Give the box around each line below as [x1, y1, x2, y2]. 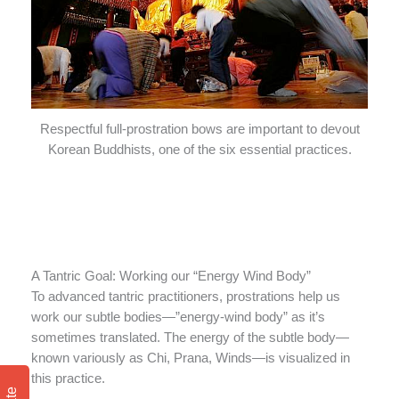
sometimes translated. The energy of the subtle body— [31, 330, 349, 345]
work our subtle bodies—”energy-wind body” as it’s [31, 309, 325, 324]
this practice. [31, 370, 105, 386]
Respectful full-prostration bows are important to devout [39, 121, 360, 136]
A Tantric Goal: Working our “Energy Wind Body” [31, 268, 311, 283]
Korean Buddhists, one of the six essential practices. [47, 142, 352, 157]
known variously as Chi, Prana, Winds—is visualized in [31, 350, 350, 365]
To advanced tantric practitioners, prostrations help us [31, 289, 340, 304]
